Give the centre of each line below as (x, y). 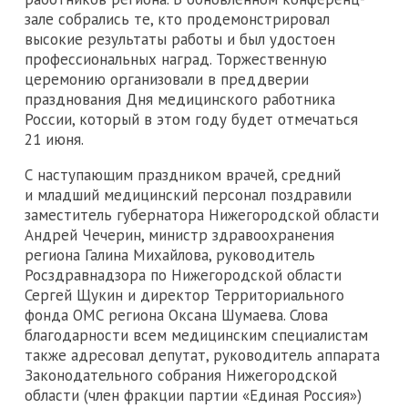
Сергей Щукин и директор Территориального (184, 295)
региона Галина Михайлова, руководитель (170, 255)
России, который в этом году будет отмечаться (191, 119)
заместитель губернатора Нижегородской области (202, 214)
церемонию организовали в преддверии (167, 79)
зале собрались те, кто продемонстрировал (177, 19)
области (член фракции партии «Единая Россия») (193, 395)
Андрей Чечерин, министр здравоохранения (179, 235)
